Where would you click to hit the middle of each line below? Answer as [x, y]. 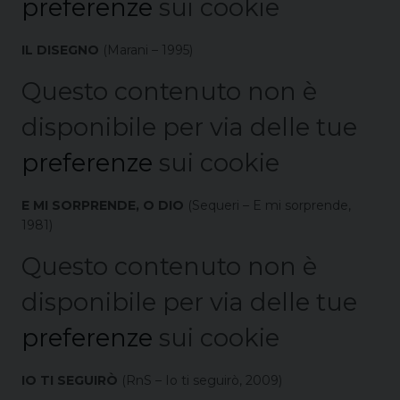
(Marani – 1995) [146, 50]
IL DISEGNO [60, 50]
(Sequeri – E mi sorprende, [267, 206]
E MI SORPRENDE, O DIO [103, 206]
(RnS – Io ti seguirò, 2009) [200, 381]
